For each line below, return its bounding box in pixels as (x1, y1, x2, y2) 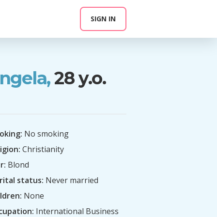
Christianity (20, 144, 64, 155)
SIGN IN (91, 14, 116, 23)
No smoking (22, 128, 69, 139)
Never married (44, 175, 98, 186)
